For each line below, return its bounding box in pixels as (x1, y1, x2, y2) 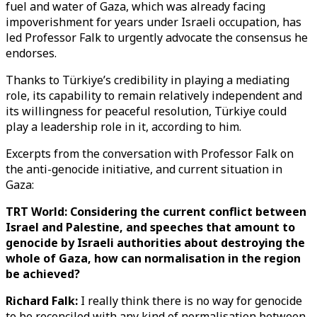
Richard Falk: (6, 293, 78, 309)
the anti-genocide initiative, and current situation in (6, 161, 282, 177)
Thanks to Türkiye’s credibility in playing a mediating (6, 72, 289, 88)
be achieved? (6, 266, 80, 282)
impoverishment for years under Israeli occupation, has (6, 14, 301, 30)
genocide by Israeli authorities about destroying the (6, 235, 305, 250)
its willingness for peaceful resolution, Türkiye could (6, 103, 287, 119)
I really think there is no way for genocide (78, 293, 302, 309)
